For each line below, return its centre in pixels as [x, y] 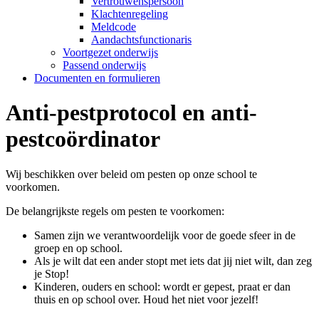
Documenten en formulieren [97, 78]
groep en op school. [78, 248]
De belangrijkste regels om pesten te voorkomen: [115, 211]
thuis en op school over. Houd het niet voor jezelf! [146, 299]
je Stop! [52, 273]
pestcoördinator [83, 139]
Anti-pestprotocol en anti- [131, 113]
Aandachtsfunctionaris [141, 40]
